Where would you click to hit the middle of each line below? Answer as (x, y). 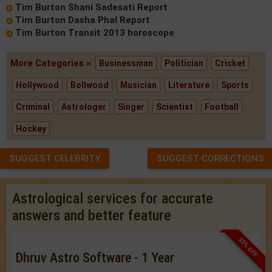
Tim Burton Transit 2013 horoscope (95, 33)
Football (222, 107)
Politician (184, 63)
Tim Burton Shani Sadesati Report (91, 7)
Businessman (126, 63)
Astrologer (84, 107)
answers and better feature (92, 216)
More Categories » (52, 63)
